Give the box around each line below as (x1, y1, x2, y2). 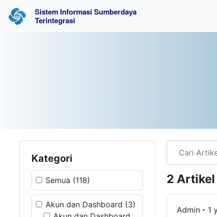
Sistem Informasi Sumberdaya (35, 6, 139, 17)
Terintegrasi (35, 15, 75, 26)
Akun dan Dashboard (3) (46, 200, 136, 209)
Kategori (31, 153, 72, 164)
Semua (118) (46, 175, 90, 185)
